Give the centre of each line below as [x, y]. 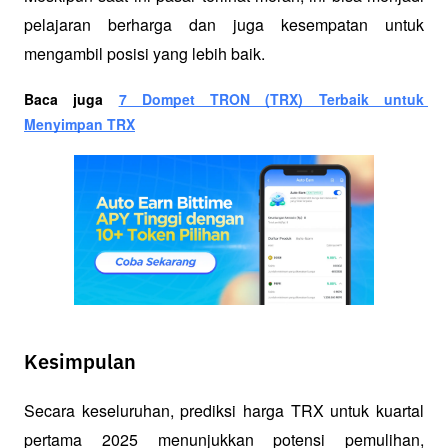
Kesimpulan [80, 363]
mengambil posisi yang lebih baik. [144, 53]
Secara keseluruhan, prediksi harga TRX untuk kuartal [224, 411]
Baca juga [71, 98]
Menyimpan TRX [79, 123]
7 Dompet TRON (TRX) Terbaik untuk [271, 98]
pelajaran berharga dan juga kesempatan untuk [224, 24]
